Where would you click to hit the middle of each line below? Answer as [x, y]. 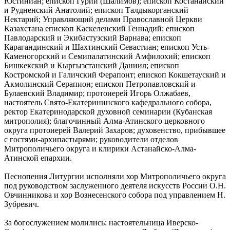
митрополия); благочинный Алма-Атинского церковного [104, 121]
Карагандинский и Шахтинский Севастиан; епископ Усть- [107, 47]
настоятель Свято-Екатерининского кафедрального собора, [108, 102]
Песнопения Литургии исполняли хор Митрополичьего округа [115, 176]
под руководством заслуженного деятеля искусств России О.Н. [115, 185]
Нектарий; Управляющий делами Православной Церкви [103, 19]
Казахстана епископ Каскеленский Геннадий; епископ [99, 28]
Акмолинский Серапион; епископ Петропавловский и [100, 84]
